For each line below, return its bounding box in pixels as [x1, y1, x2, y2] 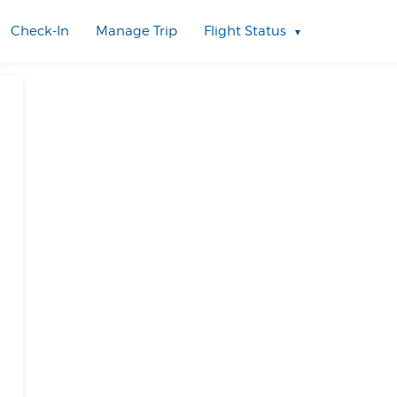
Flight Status [204, 23, 286, 39]
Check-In [11, 23, 69, 39]
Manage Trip [96, 23, 177, 39]
